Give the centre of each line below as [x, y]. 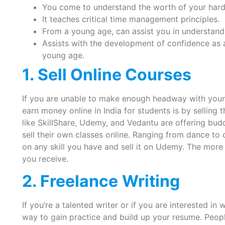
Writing [151, 181]
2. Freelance [70, 181]
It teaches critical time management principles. [131, 19]
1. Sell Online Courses [106, 74]
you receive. [45, 158]
